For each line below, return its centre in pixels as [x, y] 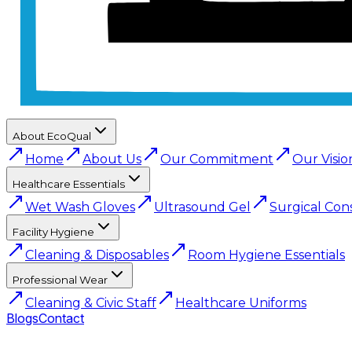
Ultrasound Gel [202, 207]
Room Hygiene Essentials [266, 255]
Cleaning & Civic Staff [91, 303]
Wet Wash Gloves [80, 207]
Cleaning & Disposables [97, 255]
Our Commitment [217, 159]
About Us [112, 159]
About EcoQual [52, 136]
